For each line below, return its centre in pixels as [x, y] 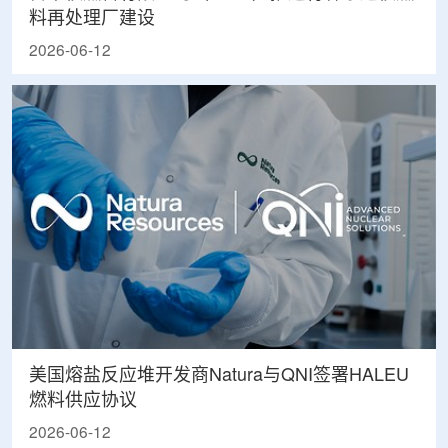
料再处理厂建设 [91, 19]
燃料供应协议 [82, 400]
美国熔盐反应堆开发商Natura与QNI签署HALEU [218, 375]
